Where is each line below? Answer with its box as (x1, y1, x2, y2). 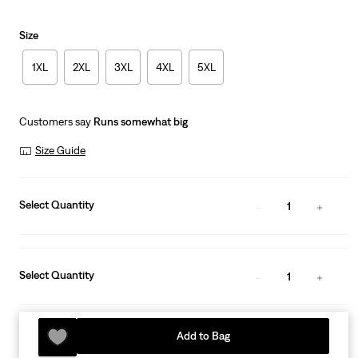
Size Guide (35, 144, 86, 157)
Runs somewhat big (93, 115, 188, 129)
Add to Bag (176, 329, 230, 343)
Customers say (19, 115, 93, 129)
